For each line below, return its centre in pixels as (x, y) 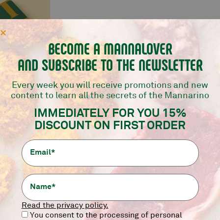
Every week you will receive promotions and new (110, 85)
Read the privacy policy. (65, 206)
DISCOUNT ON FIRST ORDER (110, 125)
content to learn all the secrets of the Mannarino (110, 95)
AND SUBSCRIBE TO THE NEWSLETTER (110, 64)
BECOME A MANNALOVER (110, 48)
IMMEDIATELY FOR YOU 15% (110, 112)
